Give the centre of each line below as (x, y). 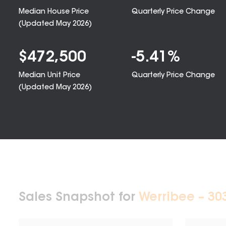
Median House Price (54, 12)
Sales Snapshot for (79, 198)
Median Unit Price (49, 76)
